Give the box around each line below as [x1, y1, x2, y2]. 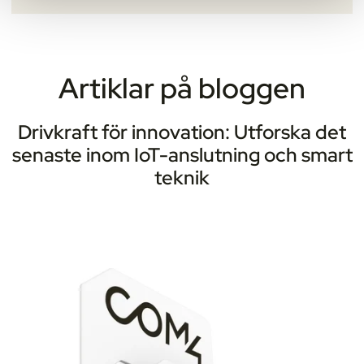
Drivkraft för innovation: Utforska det [18, 119, 346, 145]
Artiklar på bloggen [58, 69, 305, 108]
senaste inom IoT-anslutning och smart [11, 142, 353, 168]
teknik [154, 165, 210, 191]
